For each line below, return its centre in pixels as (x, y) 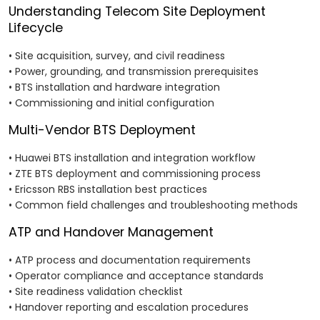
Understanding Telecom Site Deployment (137, 12)
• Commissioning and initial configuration (111, 103)
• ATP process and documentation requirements (130, 260)
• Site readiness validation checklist (96, 292)
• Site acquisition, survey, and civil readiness (117, 56)
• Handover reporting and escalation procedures (129, 307)
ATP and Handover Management (111, 232)
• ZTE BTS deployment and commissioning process (135, 174)
